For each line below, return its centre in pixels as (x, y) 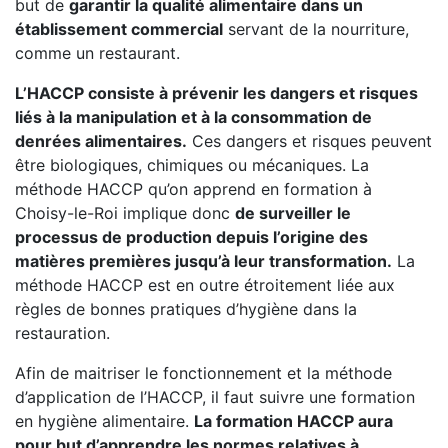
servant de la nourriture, (316, 29)
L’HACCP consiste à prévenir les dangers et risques (216, 93)
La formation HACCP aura (293, 421)
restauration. (62, 333)
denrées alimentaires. (101, 141)
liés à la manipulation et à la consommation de (193, 117)
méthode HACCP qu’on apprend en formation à (193, 189)
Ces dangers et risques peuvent (309, 141)
